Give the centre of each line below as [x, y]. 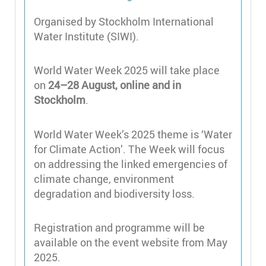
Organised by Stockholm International [124, 21]
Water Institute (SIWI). [86, 36]
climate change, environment [104, 178]
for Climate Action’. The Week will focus [129, 149]
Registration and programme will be [119, 228]
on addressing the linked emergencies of [131, 164]
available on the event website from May [131, 243]
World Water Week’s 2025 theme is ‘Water [133, 134]
